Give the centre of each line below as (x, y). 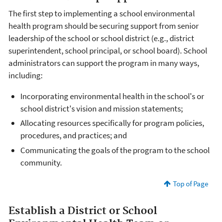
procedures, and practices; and (74, 136)
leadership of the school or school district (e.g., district (101, 38)
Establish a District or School (83, 211)
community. (41, 162)
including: (26, 76)
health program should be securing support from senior (104, 26)
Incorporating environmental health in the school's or (112, 96)
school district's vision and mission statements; (102, 109)
